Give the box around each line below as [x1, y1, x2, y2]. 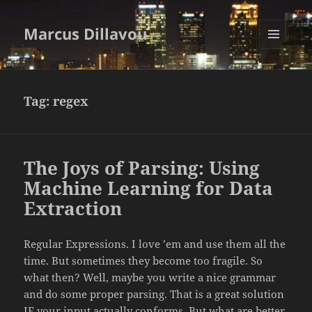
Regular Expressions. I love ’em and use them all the [24, 237, 286, 251]
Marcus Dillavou [24, 23, 148, 45]
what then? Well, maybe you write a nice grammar [24, 270, 276, 285]
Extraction [24, 196, 123, 221]
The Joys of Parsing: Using [24, 155, 260, 181]
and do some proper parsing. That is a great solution [24, 287, 285, 302]
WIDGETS [259, 72, 299, 84]
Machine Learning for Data [24, 175, 274, 201]
